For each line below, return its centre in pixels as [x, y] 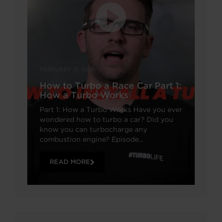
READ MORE [70, 162]
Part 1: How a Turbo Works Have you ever [111, 109]
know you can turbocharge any [93, 129]
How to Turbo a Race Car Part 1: [111, 85]
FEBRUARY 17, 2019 [67, 69]
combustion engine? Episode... [91, 139]
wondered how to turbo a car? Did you [107, 119]
